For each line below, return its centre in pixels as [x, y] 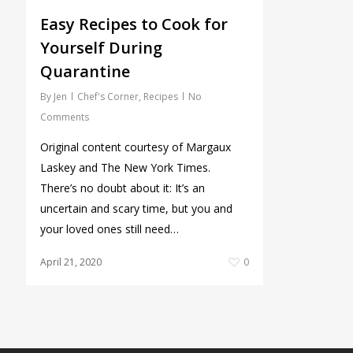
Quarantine [85, 72]
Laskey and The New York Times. [125, 168]
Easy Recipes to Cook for [134, 24]
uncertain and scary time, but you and [136, 209]
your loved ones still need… [109, 229]
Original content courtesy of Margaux [135, 147]
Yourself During [101, 48]
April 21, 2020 [71, 262]
